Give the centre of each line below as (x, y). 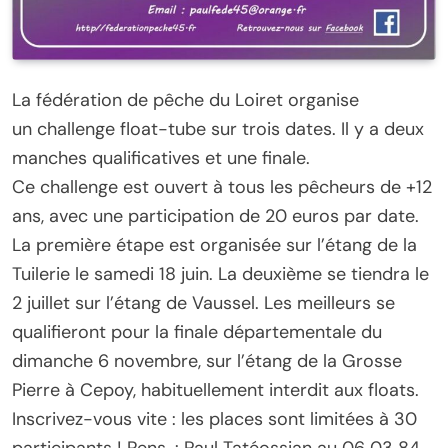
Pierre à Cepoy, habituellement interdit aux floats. (215, 389)
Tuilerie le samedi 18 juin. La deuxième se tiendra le (220, 273)
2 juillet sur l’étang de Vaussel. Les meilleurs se (203, 302)
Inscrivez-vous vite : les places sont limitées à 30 (214, 418)
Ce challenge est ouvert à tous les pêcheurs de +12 (222, 186)
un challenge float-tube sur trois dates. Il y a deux (218, 128)
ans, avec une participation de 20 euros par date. (215, 215)
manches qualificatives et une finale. (161, 157)
